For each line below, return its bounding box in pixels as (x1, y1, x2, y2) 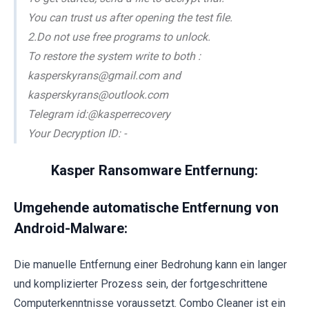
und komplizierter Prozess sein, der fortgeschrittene (14, 277, 268, 291)
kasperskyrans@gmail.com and (28, 69, 181, 83)
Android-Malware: (14, 220, 128, 237)
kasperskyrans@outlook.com (28, 88, 168, 102)
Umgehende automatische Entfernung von (14, 199, 279, 217)
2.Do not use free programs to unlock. (28, 30, 210, 44)
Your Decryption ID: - (28, 127, 126, 141)
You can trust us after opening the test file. (28, 11, 232, 25)
